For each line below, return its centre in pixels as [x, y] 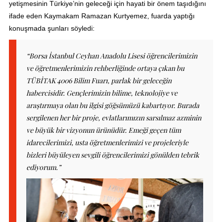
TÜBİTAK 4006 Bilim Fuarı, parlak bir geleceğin [99, 80]
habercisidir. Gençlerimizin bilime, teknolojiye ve [102, 93]
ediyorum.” [43, 167]
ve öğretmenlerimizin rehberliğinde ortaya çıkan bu [105, 68]
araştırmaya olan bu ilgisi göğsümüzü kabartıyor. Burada [112, 105]
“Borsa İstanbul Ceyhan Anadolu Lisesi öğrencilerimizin [111, 55]
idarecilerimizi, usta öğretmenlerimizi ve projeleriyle [107, 142]
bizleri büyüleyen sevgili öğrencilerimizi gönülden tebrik [112, 155]
